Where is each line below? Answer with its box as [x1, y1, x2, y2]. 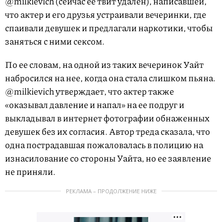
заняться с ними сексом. [5, 35, 105, 48]
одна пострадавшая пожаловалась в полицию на [5, 138, 203, 152]
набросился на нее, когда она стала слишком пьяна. [5, 71, 216, 85]
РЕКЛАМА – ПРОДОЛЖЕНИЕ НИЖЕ [65, 187, 157, 195]
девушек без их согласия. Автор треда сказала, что [5, 125, 210, 138]
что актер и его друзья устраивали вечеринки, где [5, 8, 206, 21]
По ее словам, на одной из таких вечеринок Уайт [5, 58, 204, 71]
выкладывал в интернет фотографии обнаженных [5, 111, 210, 125]
